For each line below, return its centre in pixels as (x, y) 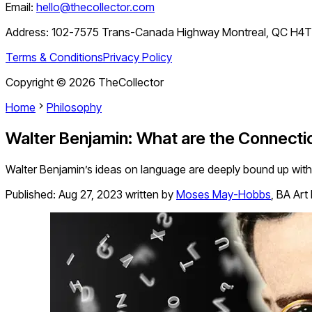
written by (149, 195)
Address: (29, 32)
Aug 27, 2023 (91, 195)
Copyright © (37, 83)
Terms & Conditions (54, 57)
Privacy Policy (138, 57)
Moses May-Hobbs (224, 195)
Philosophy (74, 108)
